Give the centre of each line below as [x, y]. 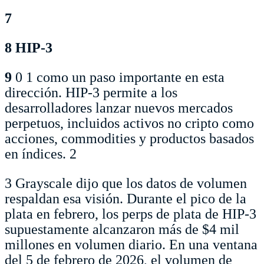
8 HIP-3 [29, 47]
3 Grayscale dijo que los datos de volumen [126, 183]
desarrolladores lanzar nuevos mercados [119, 108]
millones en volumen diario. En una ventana [131, 244]
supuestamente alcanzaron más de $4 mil [122, 229]
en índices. [37, 154]
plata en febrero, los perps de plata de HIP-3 [131, 214]
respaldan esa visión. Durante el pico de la [126, 198]
